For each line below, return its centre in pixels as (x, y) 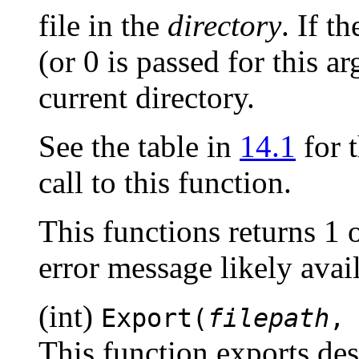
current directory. (147, 97)
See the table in (139, 146)
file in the (103, 25)
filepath (268, 318)
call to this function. (165, 182)
